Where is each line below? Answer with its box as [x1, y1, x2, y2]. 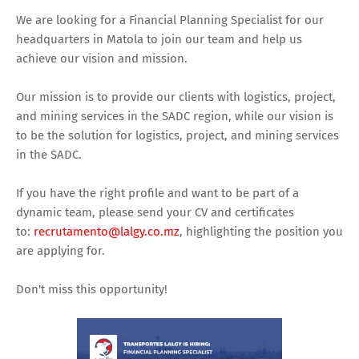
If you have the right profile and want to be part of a [16, 185, 299, 200]
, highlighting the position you [179, 224, 343, 239]
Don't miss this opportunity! [16, 281, 167, 296]
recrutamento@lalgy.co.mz [34, 224, 179, 239]
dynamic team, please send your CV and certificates [16, 204, 294, 220]
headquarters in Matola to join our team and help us [16, 31, 302, 46]
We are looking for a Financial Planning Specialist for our [16, 12, 324, 27]
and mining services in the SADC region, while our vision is [16, 108, 333, 123]
